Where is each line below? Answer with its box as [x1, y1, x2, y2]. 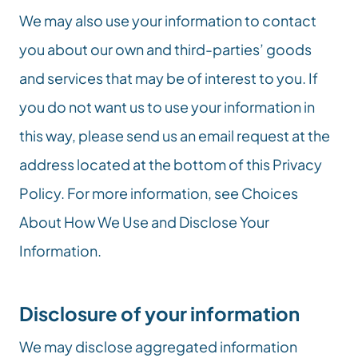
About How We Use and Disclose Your [19, 213, 269, 231]
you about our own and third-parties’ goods [19, 40, 312, 58]
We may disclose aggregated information [19, 337, 297, 356]
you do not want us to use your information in [19, 97, 315, 116]
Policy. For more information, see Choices [19, 184, 298, 202]
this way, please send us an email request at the [19, 126, 330, 145]
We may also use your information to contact [19, 11, 316, 30]
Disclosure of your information [19, 301, 300, 325]
